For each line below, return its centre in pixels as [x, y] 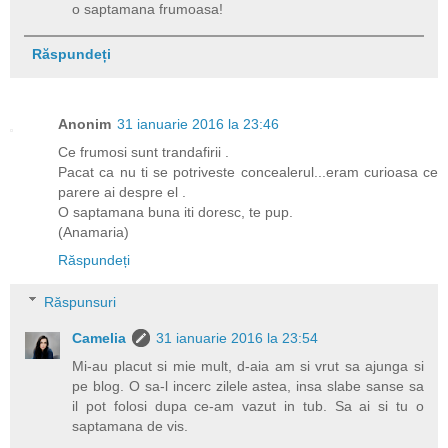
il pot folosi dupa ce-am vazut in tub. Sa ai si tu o [248, 405]
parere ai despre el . [122, 192]
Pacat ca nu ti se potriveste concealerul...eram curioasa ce [248, 172]
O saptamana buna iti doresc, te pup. [175, 212]
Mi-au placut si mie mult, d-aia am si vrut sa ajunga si [248, 365]
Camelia [99, 337]
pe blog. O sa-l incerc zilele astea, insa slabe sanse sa [248, 385]
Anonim [84, 124]
